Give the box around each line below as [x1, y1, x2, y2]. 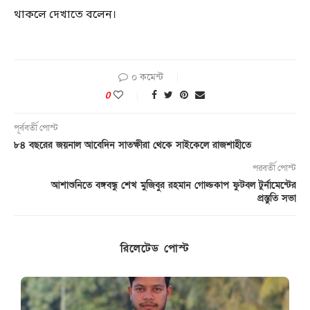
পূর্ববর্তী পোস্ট [14, 122, 58, 135]
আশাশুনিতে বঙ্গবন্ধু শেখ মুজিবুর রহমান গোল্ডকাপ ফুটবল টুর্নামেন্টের [51, 179, 296, 192]
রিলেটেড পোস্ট [120, 241, 190, 257]
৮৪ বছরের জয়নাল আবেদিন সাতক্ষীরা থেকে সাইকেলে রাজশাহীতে [14, 138, 251, 152]
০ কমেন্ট [131, 71, 163, 84]
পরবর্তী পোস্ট [253, 162, 296, 175]
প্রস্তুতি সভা [257, 192, 296, 206]
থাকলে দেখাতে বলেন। [14, 8, 116, 24]
